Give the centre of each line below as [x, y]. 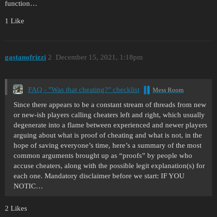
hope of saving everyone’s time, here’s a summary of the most [108, 145]
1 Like [15, 21]
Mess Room [168, 90]
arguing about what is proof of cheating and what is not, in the [108, 135]
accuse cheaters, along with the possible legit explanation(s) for [109, 165]
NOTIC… [28, 186]
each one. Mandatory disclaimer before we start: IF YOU [99, 176]
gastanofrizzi [25, 57]
